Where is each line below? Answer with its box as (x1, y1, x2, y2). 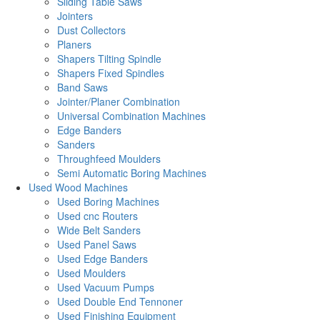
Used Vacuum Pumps (57, 280, 154, 294)
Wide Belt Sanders (57, 223, 141, 237)
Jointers (57, 9, 93, 23)
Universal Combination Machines (57, 109, 206, 123)
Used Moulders (57, 266, 126, 280)
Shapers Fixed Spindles (57, 66, 164, 80)
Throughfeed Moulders (57, 151, 161, 166)
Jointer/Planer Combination (57, 94, 180, 109)
